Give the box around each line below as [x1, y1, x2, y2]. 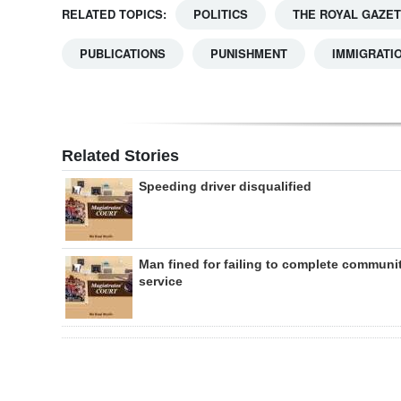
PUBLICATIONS [80, 45, 166, 63]
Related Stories [62, 147, 179, 166]
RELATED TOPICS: [62, 5, 166, 23]
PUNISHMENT [210, 45, 287, 63]
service [139, 274, 183, 289]
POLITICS [193, 5, 248, 23]
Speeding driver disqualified [139, 179, 311, 194]
